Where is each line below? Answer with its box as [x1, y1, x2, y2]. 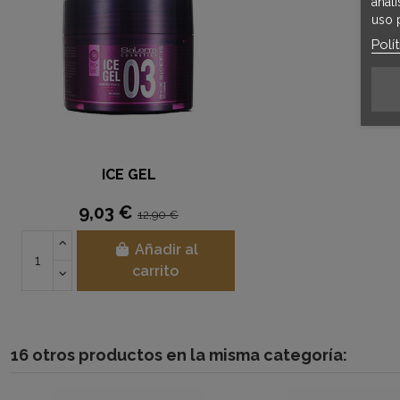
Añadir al [134, 240, 198, 258]
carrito [132, 262, 179, 279]
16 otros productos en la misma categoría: [11, 345, 347, 364]
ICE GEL [101, 165, 156, 183]
